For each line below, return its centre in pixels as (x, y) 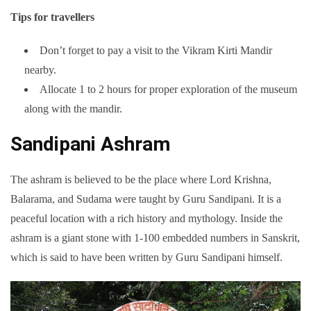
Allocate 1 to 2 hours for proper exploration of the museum (168, 89)
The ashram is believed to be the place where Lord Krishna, (141, 179)
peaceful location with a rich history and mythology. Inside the (146, 218)
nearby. (40, 69)
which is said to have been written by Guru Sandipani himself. (146, 257)
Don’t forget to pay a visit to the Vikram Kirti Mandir (156, 50)
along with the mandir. (73, 108)
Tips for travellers (52, 17)
